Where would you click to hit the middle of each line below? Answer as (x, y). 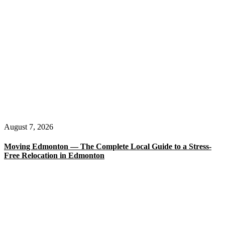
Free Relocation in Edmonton (54, 155)
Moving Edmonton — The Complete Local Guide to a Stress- (108, 146)
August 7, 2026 (29, 127)
